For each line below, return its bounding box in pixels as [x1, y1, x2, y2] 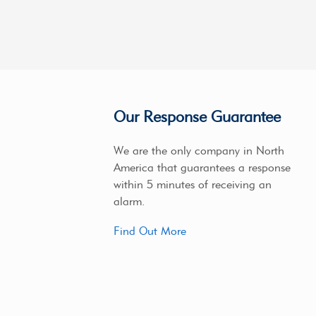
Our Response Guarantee [113, 107, 281, 127]
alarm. [113, 195, 145, 209]
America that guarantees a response [113, 161, 291, 175]
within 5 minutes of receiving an [113, 178, 272, 192]
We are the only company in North [113, 144, 284, 158]
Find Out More [113, 224, 186, 238]
